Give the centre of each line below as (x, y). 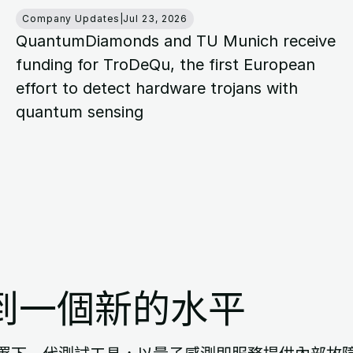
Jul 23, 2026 (156, 19)
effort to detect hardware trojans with (157, 89)
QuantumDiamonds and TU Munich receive (176, 41)
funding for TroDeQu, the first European (165, 65)
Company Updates (71, 19)
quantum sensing (80, 112)
